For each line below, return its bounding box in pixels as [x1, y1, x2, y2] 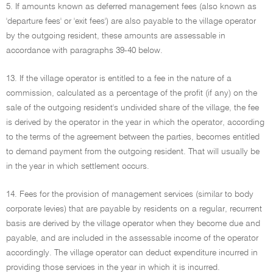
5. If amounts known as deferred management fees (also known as [6, 2, 257, 11]
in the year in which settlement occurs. [6, 162, 149, 171]
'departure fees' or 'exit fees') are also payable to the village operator [6, 17, 256, 26]
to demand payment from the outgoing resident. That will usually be [6, 147, 260, 156]
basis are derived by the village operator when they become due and [6, 219, 260, 228]
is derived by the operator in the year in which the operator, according [6, 118, 264, 127]
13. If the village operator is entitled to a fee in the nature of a [6, 74, 232, 83]
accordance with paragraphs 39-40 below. [6, 46, 163, 55]
